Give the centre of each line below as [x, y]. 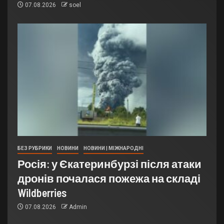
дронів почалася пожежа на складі [109, 178]
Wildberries [42, 193]
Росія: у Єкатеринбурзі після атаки [109, 164]
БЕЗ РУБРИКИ [35, 148]
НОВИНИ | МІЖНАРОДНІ [113, 148]
